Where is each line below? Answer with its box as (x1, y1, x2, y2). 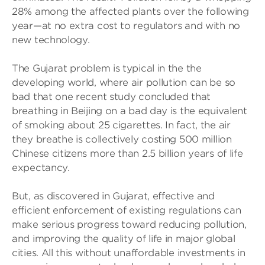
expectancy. (12, 162, 70, 173)
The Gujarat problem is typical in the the (12, 63, 202, 74)
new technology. (12, 34, 90, 46)
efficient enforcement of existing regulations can (12, 205, 241, 216)
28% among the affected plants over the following (12, 6, 249, 17)
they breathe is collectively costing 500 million (12, 134, 232, 145)
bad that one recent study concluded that (12, 91, 211, 102)
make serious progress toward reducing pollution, (12, 219, 247, 230)
